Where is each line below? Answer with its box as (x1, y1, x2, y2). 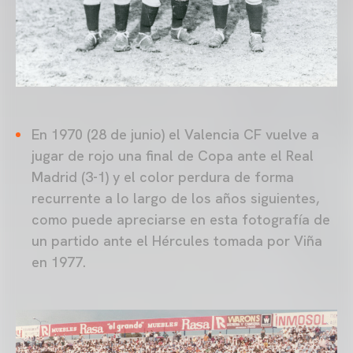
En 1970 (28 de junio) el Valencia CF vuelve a (32, 124, 319, 143)
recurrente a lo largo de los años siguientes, (32, 188, 319, 207)
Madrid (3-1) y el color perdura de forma (32, 167, 294, 186)
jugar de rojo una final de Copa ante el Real (32, 146, 314, 165)
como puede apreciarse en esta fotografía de (32, 210, 330, 229)
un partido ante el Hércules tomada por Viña (32, 231, 322, 250)
